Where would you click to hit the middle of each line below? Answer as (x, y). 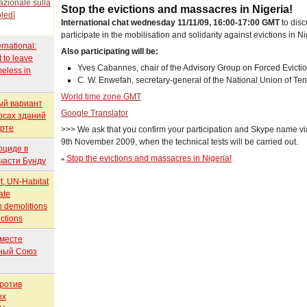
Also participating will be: (110, 52)
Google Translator (95, 113)
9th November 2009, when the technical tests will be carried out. (180, 142)
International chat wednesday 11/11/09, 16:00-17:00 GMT (172, 23)
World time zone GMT (101, 97)
